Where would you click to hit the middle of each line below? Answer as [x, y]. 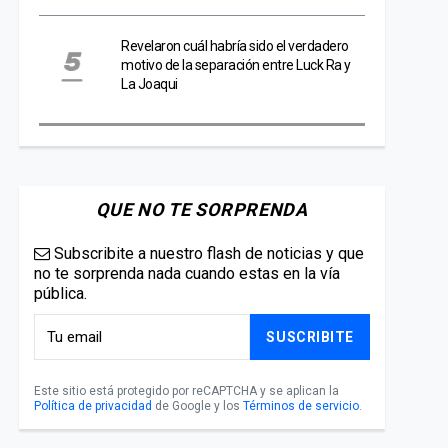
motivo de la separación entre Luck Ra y [236, 65]
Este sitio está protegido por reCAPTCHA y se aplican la [186, 391]
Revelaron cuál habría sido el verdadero [235, 46]
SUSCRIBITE [310, 336]
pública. [60, 293]
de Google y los [197, 406]
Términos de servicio [301, 406]
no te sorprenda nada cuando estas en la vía [187, 273]
